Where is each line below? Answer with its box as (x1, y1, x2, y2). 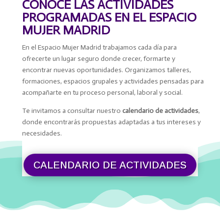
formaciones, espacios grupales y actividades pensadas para (22, 77, 204, 85)
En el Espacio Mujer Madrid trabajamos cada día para (22, 43, 177, 52)
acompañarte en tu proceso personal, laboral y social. (22, 88, 183, 97)
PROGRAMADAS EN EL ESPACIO (22, 10, 196, 25)
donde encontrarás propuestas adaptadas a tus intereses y (22, 118, 201, 126)
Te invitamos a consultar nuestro (22, 107, 122, 115)
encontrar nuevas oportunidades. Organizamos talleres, (22, 66, 191, 74)
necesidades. (22, 129, 62, 137)
